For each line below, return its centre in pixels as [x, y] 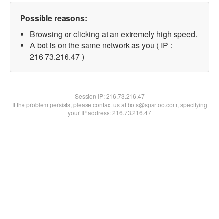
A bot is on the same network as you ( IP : [101, 45]
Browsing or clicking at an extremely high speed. [113, 34]
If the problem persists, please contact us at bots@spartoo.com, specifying [109, 104]
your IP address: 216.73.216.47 [109, 113]
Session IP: [90, 96]
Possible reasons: [54, 18]
